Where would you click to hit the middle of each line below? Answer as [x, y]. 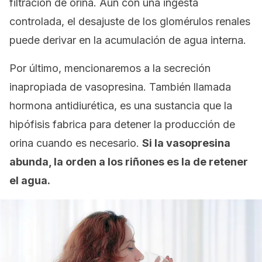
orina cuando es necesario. [76, 143]
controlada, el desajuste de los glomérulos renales [130, 21]
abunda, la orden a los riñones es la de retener [129, 162]
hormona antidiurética [62, 106]
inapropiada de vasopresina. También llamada [120, 87]
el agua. [30, 180]
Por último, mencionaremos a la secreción [110, 68]
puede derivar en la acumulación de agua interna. [128, 40]
